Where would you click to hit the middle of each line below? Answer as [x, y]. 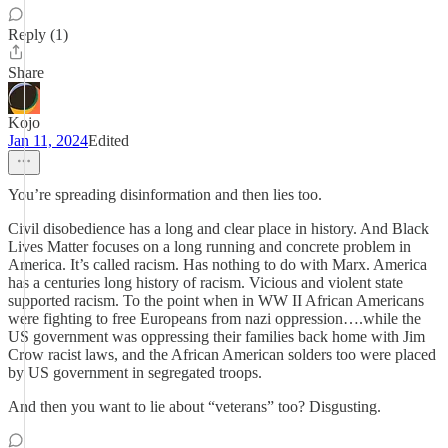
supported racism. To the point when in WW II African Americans [216, 300]
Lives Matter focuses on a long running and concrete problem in [209, 246]
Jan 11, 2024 [48, 140]
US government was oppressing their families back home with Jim [216, 336]
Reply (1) [38, 34]
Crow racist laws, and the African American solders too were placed [222, 354]
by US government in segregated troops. [135, 372]
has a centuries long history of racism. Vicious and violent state [205, 282]
